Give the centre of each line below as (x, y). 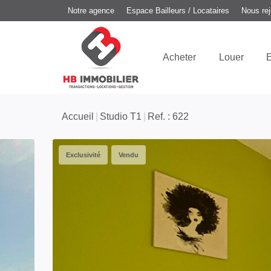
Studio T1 (121, 116)
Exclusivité (83, 155)
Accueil (78, 116)
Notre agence (91, 10)
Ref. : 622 (168, 116)
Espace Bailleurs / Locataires (178, 10)
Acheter (180, 57)
